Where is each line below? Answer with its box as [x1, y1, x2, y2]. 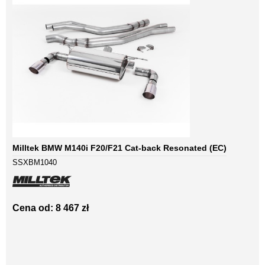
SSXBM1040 [12, 158, 57, 167]
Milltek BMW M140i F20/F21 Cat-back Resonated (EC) [12, 143, 227, 153]
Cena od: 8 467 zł [12, 203, 89, 214]
